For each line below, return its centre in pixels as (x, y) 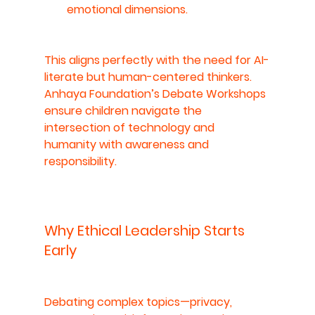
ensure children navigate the (124, 110)
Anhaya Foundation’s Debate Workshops (156, 94)
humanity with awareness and (128, 144)
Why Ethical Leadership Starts (146, 230)
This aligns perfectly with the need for (149, 60)
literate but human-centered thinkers (147, 77)
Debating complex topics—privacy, (139, 302)
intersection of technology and (130, 127)
